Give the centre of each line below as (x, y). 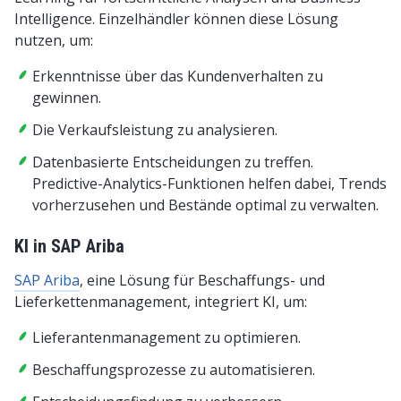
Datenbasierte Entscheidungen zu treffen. (173, 162)
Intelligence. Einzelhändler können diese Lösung (176, 18)
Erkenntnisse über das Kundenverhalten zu (178, 76)
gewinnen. (67, 97)
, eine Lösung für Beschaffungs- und (202, 280)
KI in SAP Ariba (69, 246)
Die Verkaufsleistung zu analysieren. (155, 129)
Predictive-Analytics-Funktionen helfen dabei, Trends (209, 183)
